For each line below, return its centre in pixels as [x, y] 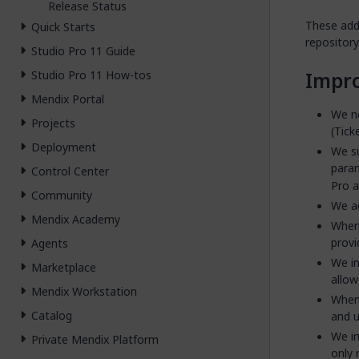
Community [62, 195]
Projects [53, 123]
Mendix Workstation [84, 291]
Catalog [52, 315]
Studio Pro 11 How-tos [91, 75]
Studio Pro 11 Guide [83, 50]
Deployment [64, 147]
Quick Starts [63, 26]
